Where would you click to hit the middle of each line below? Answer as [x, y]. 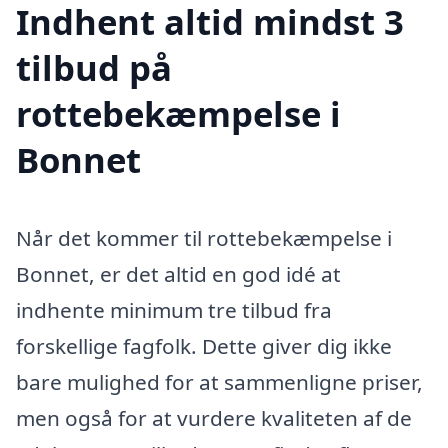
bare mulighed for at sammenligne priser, [219, 382]
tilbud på [94, 68]
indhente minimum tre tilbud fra [174, 310]
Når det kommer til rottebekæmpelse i [204, 238]
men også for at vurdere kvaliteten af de [214, 418]
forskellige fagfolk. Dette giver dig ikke [204, 346]
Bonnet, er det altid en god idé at [178, 274]
